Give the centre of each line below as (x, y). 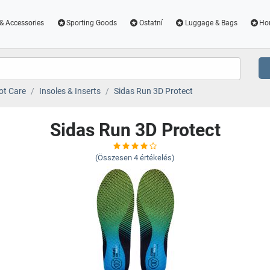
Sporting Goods (92, 23)
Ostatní (151, 23)
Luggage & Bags (211, 23)
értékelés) (157, 158)
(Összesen (114, 158)
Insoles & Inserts (70, 91)
